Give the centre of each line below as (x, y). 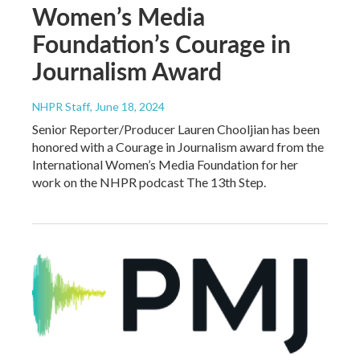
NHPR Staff (61, 106)
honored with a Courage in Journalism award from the (178, 146)
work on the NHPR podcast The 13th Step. (149, 182)
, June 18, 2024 (127, 106)
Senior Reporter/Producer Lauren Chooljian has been (176, 129)
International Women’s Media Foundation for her (165, 164)
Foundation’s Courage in (162, 43)
